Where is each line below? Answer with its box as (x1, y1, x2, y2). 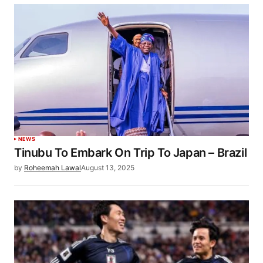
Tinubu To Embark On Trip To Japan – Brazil (14, 146, 247, 160)
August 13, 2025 (81, 163, 134, 173)
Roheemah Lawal (24, 163, 81, 173)
